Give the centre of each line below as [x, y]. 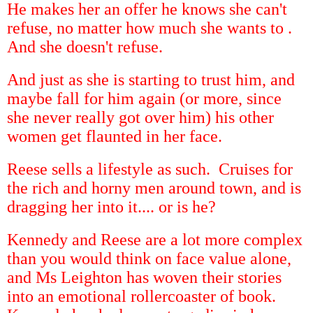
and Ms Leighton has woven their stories [144, 277]
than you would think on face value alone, [149, 258]
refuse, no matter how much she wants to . [152, 28]
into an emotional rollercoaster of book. [141, 296]
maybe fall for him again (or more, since [144, 98]
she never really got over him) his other [140, 117]
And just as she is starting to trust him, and [151, 79]
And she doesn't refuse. [85, 46]
